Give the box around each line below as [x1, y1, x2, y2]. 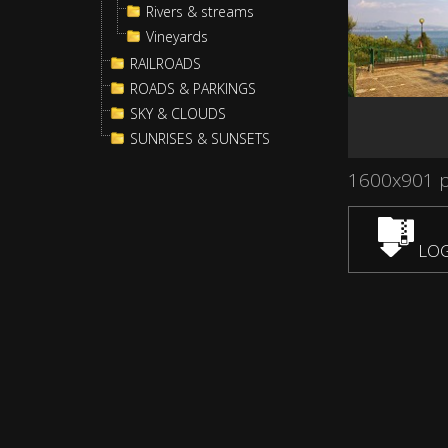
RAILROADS [130, 54, 201, 73]
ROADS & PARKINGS [130, 79, 256, 98]
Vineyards [146, 27, 208, 46]
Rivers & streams [146, 2, 254, 21]
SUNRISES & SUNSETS [130, 129, 270, 148]
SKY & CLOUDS [130, 104, 226, 123]
